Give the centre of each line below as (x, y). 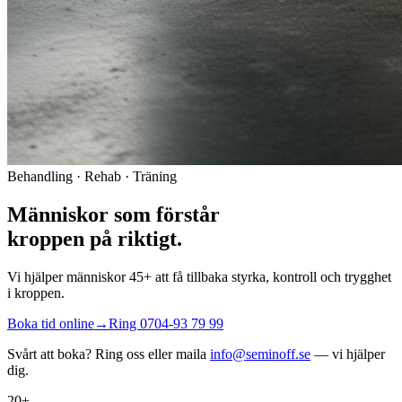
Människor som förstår (114, 214)
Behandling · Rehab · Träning (92, 176)
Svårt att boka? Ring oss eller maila (109, 354)
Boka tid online (51, 323)
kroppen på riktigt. (95, 238)
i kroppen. (36, 293)
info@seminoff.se (260, 354)
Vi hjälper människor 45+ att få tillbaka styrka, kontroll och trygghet (199, 276)
